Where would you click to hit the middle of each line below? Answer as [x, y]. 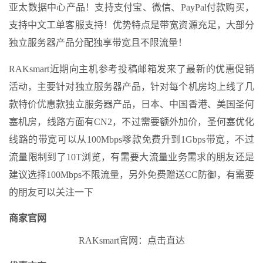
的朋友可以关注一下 [51, 192]
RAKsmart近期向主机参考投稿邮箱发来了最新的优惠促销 [131, 69]
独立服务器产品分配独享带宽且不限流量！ [98, 42]
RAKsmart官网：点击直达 [131, 240]
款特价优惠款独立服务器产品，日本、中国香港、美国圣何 [131, 104]
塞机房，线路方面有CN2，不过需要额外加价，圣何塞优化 [131, 122]
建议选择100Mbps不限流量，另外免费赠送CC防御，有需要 [131, 174]
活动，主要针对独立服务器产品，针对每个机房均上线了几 [131, 86]
